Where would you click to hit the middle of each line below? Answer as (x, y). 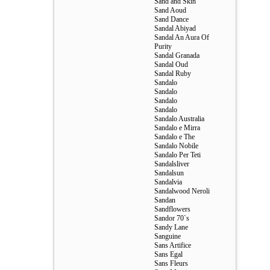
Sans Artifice (173, 245)
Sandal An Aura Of (182, 37)
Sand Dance (171, 19)
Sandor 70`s (172, 218)
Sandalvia (168, 182)
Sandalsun (169, 173)
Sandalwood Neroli (182, 191)
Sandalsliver (172, 164)
